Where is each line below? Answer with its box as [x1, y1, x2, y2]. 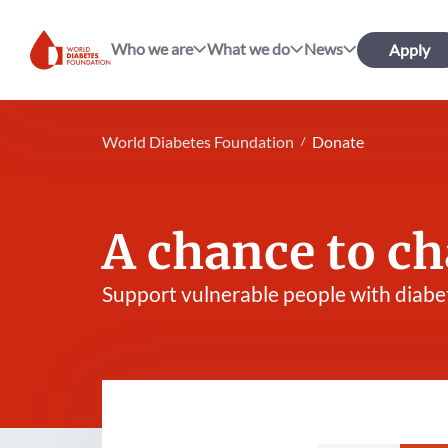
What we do [207, 38, 291, 58]
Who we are [111, 38, 194, 58]
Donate [312, 132, 364, 151]
